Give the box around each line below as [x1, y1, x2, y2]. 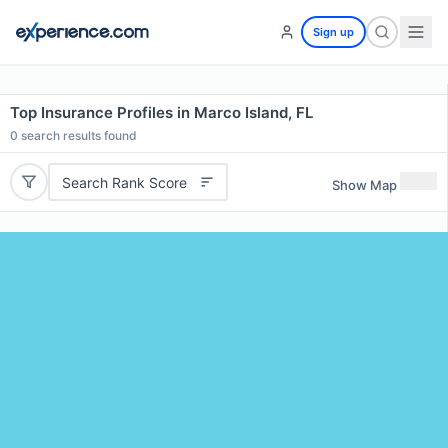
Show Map [332, 176, 397, 193]
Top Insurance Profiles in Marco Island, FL [10, 103, 313, 122]
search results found [18, 128, 137, 143]
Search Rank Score [61, 173, 187, 191]
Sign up [313, 25, 354, 39]
